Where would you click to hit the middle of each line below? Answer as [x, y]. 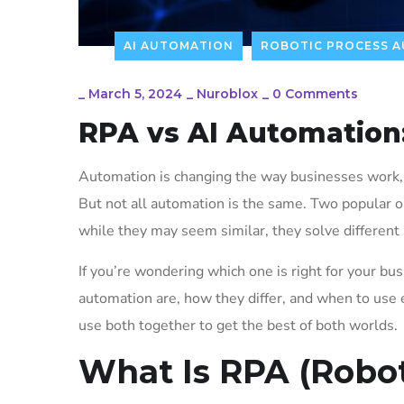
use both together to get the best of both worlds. [238, 326]
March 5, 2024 [135, 94]
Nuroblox [227, 94]
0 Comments [315, 94]
